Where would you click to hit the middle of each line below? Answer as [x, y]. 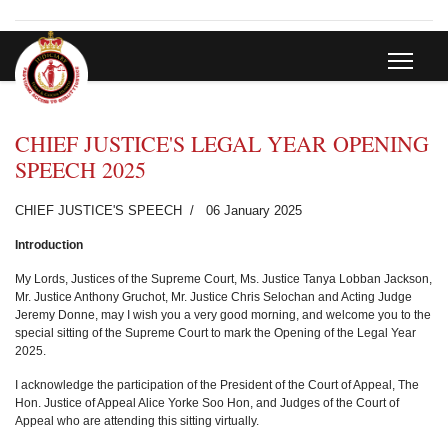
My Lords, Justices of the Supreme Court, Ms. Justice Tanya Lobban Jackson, [223, 279]
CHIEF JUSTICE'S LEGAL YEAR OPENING [222, 143]
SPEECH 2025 [80, 169]
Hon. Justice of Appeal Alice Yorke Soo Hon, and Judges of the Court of [207, 403]
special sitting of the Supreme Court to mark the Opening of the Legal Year [215, 333]
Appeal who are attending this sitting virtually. [137, 421]
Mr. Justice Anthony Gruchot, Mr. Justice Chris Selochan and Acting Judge [213, 297]
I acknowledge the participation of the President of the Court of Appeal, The [217, 385]
